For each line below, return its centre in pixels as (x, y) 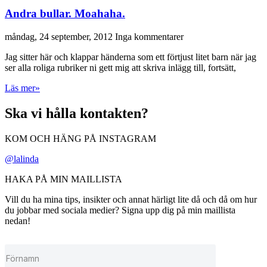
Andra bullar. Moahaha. (65, 14)
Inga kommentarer (149, 36)
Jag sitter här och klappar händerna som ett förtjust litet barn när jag (131, 57)
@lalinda (22, 159)
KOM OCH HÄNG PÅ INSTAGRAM (80, 138)
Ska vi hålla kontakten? (77, 113)
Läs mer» (22, 88)
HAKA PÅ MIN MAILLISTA (63, 179)
